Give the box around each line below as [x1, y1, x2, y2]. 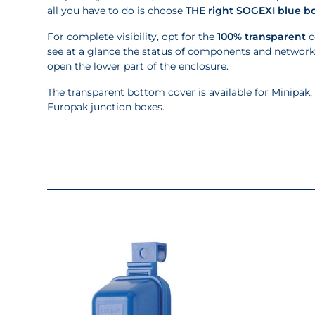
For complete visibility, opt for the [47, 30, 218, 44]
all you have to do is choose [47, 4, 186, 18]
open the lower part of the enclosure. [47, 60, 229, 73]
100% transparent [217, 30, 307, 44]
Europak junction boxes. [47, 101, 165, 114]
